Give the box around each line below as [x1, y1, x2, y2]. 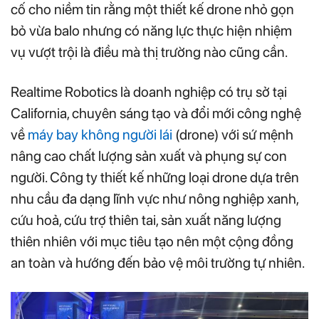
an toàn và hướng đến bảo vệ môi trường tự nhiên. [11, 254, 308, 271]
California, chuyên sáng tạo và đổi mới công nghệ [11, 105, 301, 122]
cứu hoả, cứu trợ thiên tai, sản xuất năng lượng [11, 211, 281, 229]
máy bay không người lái [28, 126, 172, 143]
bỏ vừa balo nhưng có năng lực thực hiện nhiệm [11, 22, 292, 39]
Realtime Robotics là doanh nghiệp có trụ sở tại [11, 83, 287, 100]
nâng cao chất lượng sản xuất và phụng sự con [11, 147, 287, 164]
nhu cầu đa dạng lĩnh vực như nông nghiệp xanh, [11, 190, 298, 207]
